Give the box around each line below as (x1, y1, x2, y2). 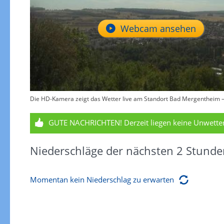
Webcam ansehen (120, 22, 196, 34)
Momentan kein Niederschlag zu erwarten (29, 174, 174, 185)
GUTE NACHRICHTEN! (48, 117, 122, 127)
